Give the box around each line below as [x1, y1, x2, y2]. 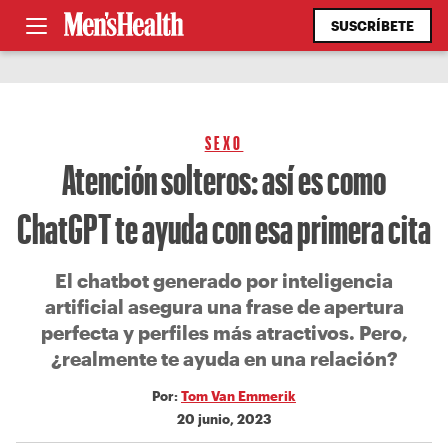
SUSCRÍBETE [331, 18, 414, 33]
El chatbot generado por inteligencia [55, 269, 393, 292]
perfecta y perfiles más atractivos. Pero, [40, 321, 408, 344]
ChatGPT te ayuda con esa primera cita [17, 203, 431, 252]
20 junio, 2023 [177, 411, 271, 426]
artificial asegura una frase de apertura [44, 295, 404, 318]
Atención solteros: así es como [62, 154, 386, 203]
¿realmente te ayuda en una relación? [50, 347, 398, 370]
